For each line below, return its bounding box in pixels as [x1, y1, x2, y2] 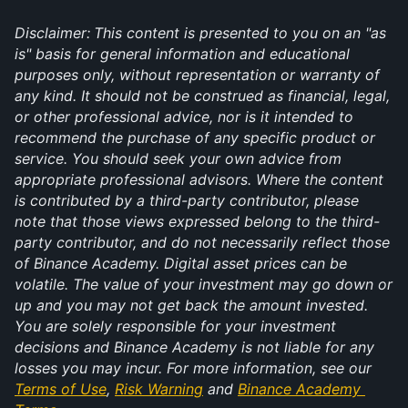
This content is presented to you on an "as [94, 24, 386, 42]
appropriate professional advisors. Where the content [15, 170, 383, 189]
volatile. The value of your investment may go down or [15, 275, 393, 293]
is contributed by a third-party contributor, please [15, 191, 359, 209]
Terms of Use [15, 380, 107, 398]
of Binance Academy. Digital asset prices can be [15, 254, 347, 272]
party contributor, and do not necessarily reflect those [15, 233, 390, 251]
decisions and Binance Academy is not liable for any [15, 338, 374, 356]
